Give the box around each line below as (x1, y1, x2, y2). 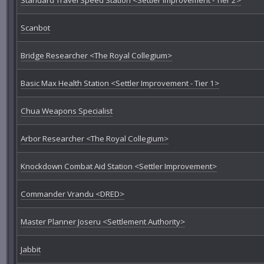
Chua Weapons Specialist (20, 105, 113, 116)
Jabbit (20, 243, 41, 255)
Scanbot (20, 22, 50, 33)
